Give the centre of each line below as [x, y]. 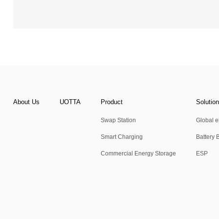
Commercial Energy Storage [139, 153]
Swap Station [119, 120]
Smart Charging [122, 136]
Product [112, 102]
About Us [26, 102]
